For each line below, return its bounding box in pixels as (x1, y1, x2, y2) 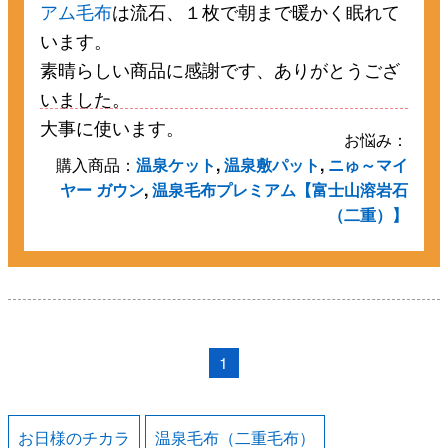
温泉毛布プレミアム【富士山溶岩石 (151, 178, 408, 202)
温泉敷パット (223, 153, 320, 177)
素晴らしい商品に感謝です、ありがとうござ (40, 56, 401, 83)
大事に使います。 (40, 114, 185, 141)
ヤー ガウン (59, 178, 144, 202)
